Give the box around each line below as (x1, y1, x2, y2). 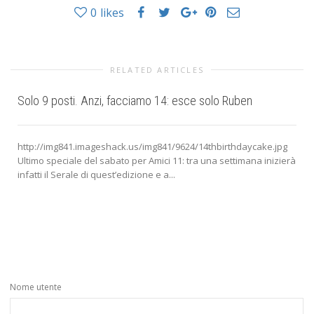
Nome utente (10, 280, 62, 293)
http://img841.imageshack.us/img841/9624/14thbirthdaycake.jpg (18, 139, 287, 153)
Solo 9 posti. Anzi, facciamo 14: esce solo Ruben (18, 93, 252, 108)
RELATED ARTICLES (109, 64, 205, 75)
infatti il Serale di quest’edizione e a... (18, 168, 175, 181)
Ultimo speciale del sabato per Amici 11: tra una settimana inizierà (18, 153, 296, 167)
